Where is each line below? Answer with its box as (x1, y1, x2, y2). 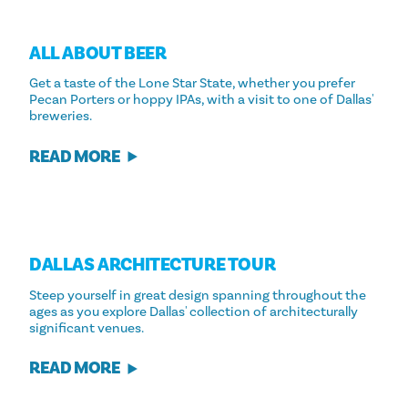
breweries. (29, 107, 92, 125)
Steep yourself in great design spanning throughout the (29, 286, 366, 303)
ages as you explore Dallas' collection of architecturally (29, 302, 358, 320)
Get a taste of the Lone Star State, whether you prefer (29, 75, 355, 92)
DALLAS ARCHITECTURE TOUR (29, 253, 276, 278)
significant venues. (29, 319, 144, 336)
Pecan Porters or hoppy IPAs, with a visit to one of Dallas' (29, 91, 373, 108)
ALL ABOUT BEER (29, 41, 167, 66)
